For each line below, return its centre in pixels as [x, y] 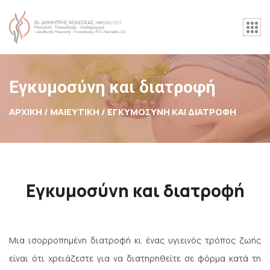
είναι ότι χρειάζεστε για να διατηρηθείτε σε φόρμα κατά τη [135, 259]
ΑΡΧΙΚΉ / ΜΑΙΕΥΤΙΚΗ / [58, 112]
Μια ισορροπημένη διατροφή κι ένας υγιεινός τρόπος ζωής [135, 240]
